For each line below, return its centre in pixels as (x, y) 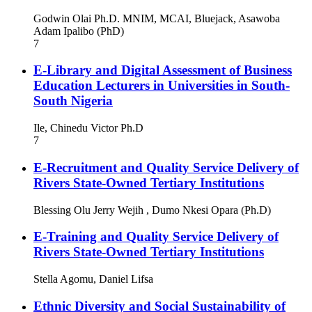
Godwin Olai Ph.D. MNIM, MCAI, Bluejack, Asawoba (157, 18)
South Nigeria (73, 101)
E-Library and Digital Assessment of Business (163, 70)
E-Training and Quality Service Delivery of (156, 237)
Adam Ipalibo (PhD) (79, 31)
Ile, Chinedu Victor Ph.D (88, 128)
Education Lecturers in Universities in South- (162, 86)
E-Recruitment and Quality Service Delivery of (166, 167)
